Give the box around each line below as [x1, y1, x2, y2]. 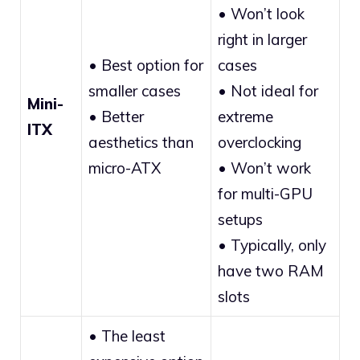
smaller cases [88, 80, 181, 100]
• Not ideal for [218, 80, 318, 100]
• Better [88, 106, 144, 126]
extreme [218, 106, 273, 126]
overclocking [218, 132, 301, 152]
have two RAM [218, 260, 324, 280]
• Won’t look [218, 3, 305, 23]
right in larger [218, 29, 307, 49]
